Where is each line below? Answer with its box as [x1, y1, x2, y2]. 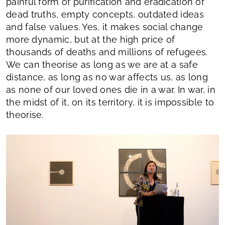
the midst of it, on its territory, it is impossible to [6, 97, 214, 107]
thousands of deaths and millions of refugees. [6, 47, 208, 57]
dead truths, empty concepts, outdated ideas [6, 9, 204, 20]
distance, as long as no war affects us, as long [6, 72, 208, 82]
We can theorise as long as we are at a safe [6, 59, 198, 70]
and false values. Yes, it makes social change [6, 22, 203, 32]
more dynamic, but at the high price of [6, 34, 175, 45]
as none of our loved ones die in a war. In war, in [6, 84, 215, 95]
